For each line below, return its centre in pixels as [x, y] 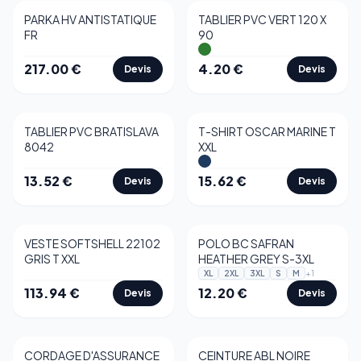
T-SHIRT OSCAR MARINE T [267, 131]
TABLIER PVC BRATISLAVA [91, 131]
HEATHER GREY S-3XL [256, 259]
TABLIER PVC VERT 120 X [262, 19]
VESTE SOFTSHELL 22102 [92, 243]
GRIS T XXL [52, 259]
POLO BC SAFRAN [246, 243]
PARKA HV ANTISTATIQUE [90, 19]
